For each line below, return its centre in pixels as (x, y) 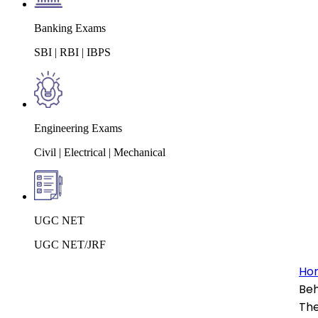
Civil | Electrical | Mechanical (100, 152)
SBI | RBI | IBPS (72, 53)
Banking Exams (70, 28)
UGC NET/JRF (70, 244)
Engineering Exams (78, 128)
